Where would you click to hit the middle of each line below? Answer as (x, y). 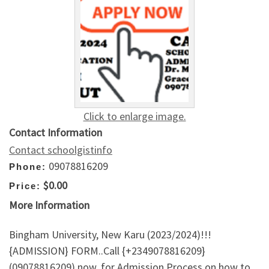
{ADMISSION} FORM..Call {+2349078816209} (107, 251)
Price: (25, 186)
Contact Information (56, 132)
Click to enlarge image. (134, 116)
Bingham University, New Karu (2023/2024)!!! (110, 235)
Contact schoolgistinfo (61, 150)
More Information (49, 205)
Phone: (28, 166)
